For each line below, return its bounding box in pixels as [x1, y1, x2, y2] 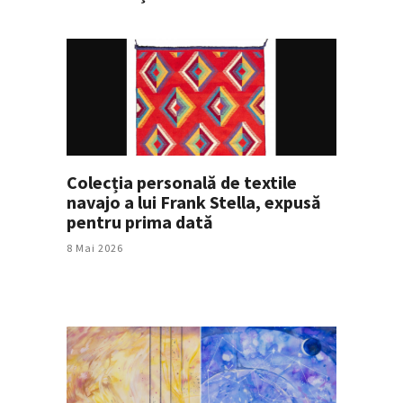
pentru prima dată [67, 210, 213, 233]
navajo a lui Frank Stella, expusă [67, 190, 321, 213]
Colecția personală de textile [67, 170, 297, 193]
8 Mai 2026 [67, 240, 123, 255]
